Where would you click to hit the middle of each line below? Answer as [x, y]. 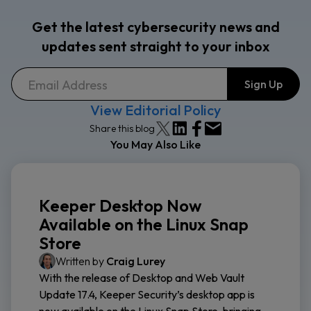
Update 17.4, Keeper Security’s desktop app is [147, 295]
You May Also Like [155, 145]
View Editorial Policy [155, 110]
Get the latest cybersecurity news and [155, 27]
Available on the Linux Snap [144, 225]
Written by [81, 261]
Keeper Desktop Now [120, 206]
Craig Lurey [136, 261]
